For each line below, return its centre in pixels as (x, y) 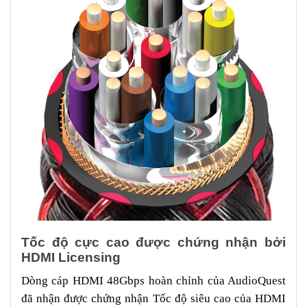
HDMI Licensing (73, 257)
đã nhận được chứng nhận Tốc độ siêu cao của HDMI (153, 298)
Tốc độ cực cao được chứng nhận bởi (153, 242)
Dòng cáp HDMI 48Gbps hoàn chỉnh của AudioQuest (153, 280)
